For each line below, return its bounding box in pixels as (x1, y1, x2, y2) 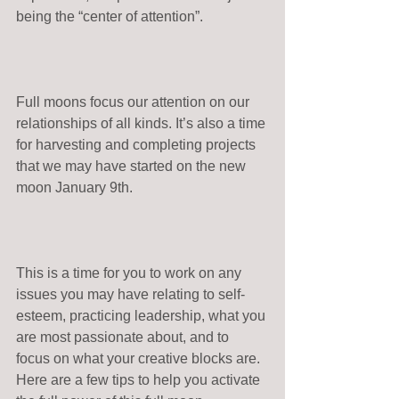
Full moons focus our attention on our (16, 94, 253, 110)
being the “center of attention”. (16, 9, 207, 25)
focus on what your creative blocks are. (16, 351, 264, 367)
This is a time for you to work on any (16, 265, 245, 281)
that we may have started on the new (16, 159, 249, 175)
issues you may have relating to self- (16, 287, 245, 303)
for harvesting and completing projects (16, 137, 259, 153)
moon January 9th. (16, 180, 136, 196)
